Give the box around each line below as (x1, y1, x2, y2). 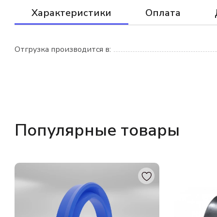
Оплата (145, 6, 181, 19)
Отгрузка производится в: (15, 44, 111, 55)
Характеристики (31, 6, 111, 19)
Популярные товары (15, 119, 180, 141)
